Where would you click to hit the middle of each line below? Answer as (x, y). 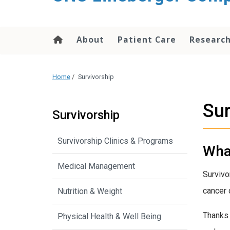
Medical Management (96, 166)
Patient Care (147, 40)
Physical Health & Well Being (109, 217)
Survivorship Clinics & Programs (115, 141)
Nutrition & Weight (90, 191)
